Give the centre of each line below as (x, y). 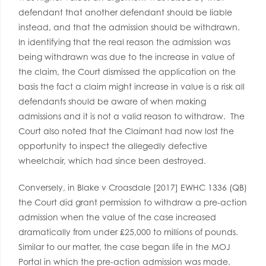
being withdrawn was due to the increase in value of (126, 57)
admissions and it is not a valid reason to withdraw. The (132, 116)
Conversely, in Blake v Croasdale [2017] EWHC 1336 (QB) (133, 187)
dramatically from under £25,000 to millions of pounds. (131, 232)
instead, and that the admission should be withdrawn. (130, 27)
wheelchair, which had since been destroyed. (112, 161)
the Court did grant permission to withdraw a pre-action (133, 202)
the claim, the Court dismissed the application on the (127, 72)
